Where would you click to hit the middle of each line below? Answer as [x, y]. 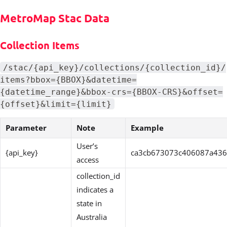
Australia [92, 217]
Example [147, 128]
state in [89, 203]
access [88, 160]
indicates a [95, 190]
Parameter [26, 128]
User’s [87, 146]
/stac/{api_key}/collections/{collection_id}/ [114, 67]
